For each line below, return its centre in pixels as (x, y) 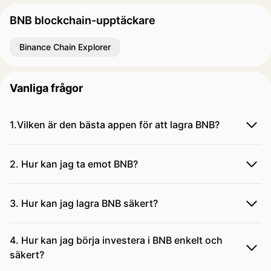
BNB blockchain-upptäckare (83, 20)
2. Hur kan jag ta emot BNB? (74, 164)
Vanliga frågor (46, 88)
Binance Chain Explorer (65, 47)
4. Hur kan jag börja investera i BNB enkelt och (116, 240)
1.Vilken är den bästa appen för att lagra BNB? (115, 125)
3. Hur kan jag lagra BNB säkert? (84, 203)
